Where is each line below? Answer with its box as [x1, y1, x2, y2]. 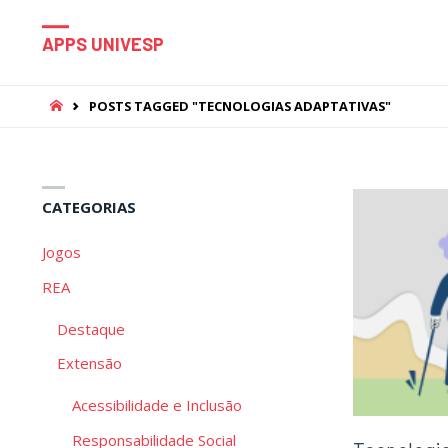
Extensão [57, 353, 122, 374]
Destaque [57, 318, 125, 339]
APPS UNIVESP [42, 33, 164, 56]
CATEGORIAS [42, 197, 136, 218]
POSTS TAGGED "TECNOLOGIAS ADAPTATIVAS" [89, 96, 392, 115]
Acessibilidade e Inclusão [72, 395, 242, 416]
